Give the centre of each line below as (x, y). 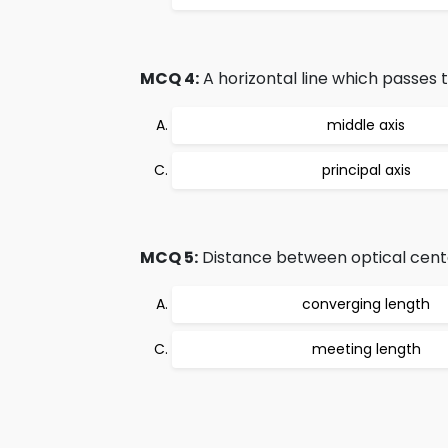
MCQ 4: (169, 78)
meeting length (366, 349)
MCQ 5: (169, 257)
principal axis (366, 170)
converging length (366, 304)
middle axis (366, 125)
